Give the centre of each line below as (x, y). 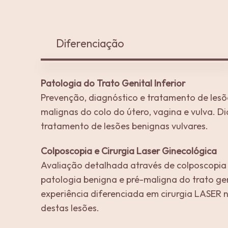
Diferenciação (90, 43)
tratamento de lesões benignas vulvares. (125, 126)
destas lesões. (70, 208)
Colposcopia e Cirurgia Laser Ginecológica (129, 151)
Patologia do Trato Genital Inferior (113, 83)
